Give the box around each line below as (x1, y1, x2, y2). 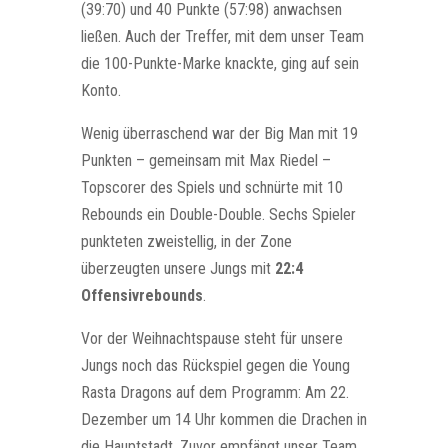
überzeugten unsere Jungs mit (80, 258, 275, 278)
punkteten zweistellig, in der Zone (80, 231, 292, 251)
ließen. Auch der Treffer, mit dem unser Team (80, 26, 364, 46)
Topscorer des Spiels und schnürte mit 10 (80, 177, 343, 197)
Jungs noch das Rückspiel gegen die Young (80, 355, 350, 375)
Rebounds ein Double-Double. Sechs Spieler (80, 204, 356, 224)
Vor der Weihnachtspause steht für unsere (80, 328, 343, 348)
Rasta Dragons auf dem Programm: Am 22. (80, 382, 349, 402)
